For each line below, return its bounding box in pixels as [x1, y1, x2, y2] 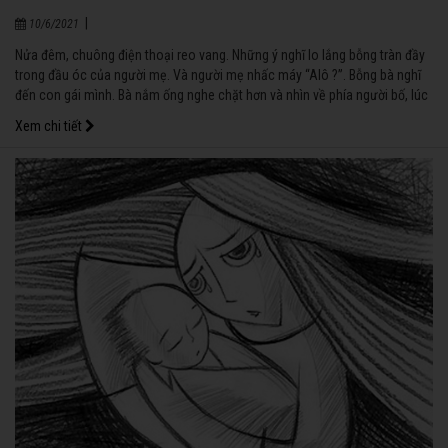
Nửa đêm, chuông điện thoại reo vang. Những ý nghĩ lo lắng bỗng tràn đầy [15, 47, 425, 64]
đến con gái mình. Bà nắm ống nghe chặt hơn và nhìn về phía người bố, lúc [15, 87, 428, 104]
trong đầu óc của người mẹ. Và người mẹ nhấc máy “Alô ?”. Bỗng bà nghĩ [15, 67, 421, 84]
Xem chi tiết [15, 118, 85, 135]
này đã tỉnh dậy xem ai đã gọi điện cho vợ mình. [15, 107, 278, 124]
